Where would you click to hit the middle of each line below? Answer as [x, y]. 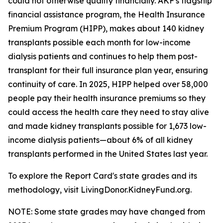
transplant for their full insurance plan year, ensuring [108, 70]
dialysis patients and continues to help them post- [103, 56]
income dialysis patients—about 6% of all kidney [100, 140]
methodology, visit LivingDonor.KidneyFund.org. [100, 190]
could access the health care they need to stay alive [109, 112]
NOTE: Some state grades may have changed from [107, 212]
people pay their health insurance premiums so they [107, 98]
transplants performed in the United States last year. [108, 154]
